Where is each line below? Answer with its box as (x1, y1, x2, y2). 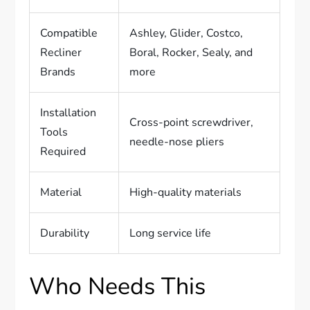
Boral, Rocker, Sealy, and (129, 44, 253, 60)
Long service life (129, 225, 212, 241)
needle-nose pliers (129, 134, 225, 149)
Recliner (40, 44, 82, 60)
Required (40, 143, 86, 159)
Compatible (40, 25, 98, 41)
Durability (40, 225, 90, 241)
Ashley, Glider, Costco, (129, 25, 244, 41)
